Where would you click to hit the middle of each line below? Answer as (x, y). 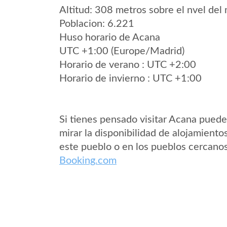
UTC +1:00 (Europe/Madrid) (122, 51)
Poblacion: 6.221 (97, 24)
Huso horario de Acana (110, 37)
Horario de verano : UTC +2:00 (128, 65)
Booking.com (88, 161)
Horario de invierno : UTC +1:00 (130, 79)
